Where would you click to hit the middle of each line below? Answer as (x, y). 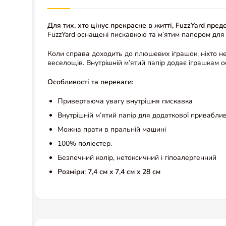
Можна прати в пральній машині (112, 129)
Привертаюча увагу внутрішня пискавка (125, 101)
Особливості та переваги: (90, 82)
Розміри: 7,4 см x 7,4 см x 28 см (109, 172)
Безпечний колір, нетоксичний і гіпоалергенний (137, 157)
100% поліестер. (85, 143)
